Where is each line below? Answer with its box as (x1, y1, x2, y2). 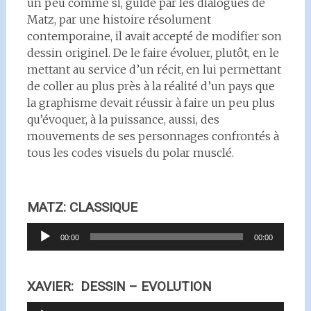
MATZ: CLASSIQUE (26, 199, 137, 215)
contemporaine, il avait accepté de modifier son (26, 28, 282, 43)
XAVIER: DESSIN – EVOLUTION (26, 278, 212, 294)
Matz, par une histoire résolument (26, 12, 211, 26)
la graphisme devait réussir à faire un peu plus (26, 95, 275, 110)
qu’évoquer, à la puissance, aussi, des (26, 112, 219, 126)
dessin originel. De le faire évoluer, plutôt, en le (26, 45, 279, 60)
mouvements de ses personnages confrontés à (26, 128, 279, 143)
